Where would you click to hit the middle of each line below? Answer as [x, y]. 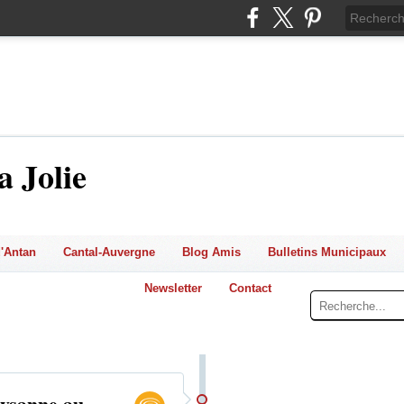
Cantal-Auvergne [109, 252]
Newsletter [173, 288]
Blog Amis [211, 252]
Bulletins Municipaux [326, 252]
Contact [250, 288]
